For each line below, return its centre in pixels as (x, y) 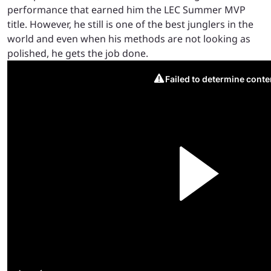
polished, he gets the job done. (78, 54)
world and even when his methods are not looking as (129, 39)
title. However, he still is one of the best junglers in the (130, 24)
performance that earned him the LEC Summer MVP (126, 10)
